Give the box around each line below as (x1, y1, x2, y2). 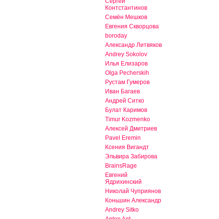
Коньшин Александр (105, 197, 161, 204)
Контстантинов (105, 4, 147, 12)
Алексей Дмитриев (105, 125, 157, 132)
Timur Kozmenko (105, 116, 150, 123)
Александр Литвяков (105, 42, 162, 49)
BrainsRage (105, 162, 137, 170)
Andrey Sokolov (105, 51, 147, 58)
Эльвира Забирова (105, 153, 157, 160)
